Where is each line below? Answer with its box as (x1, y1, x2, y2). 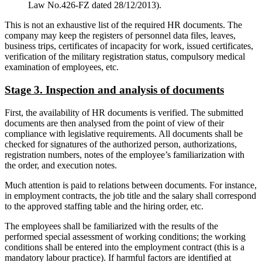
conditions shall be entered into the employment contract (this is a (5, 242, 244, 252)
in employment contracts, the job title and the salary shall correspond (5, 190, 256, 201)
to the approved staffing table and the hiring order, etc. (5, 201, 204, 211)
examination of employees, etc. (5, 62, 119, 73)
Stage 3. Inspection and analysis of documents (5, 83, 224, 96)
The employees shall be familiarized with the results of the (5, 220, 218, 231)
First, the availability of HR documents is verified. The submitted (5, 107, 243, 118)
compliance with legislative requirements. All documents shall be (5, 128, 243, 139)
